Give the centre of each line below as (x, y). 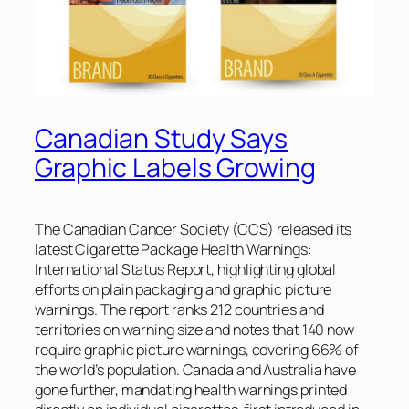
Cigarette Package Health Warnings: (194, 249)
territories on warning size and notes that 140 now (194, 329)
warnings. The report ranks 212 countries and (179, 309)
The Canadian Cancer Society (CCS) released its (194, 229)
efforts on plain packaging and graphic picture (184, 289)
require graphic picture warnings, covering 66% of (197, 349)
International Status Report (123, 269)
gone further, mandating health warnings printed (191, 389)
